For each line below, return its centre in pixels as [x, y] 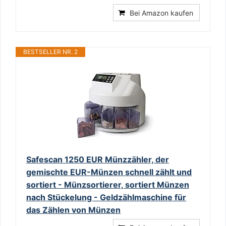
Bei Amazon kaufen [161, 13]
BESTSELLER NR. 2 [50, 51]
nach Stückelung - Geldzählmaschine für [106, 197]
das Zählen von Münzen [73, 210]
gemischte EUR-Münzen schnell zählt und [109, 172]
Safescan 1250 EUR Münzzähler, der [98, 159]
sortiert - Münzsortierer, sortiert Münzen [108, 184]
